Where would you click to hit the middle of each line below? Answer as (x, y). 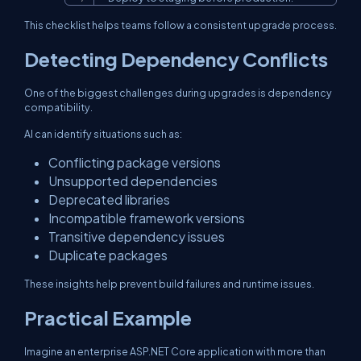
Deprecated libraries (109, 199)
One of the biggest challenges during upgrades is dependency (178, 93)
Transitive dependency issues (137, 237)
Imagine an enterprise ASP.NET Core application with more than (175, 351)
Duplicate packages (108, 255)
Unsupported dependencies (133, 181)
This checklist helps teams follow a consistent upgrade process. (180, 25)
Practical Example (108, 317)
